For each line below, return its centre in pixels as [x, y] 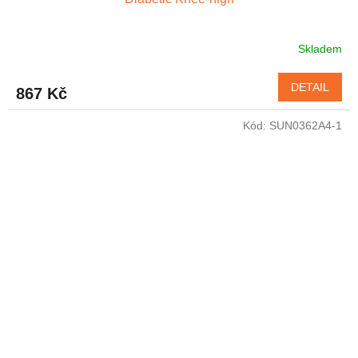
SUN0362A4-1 [306, 125]
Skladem [320, 49]
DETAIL [310, 87]
